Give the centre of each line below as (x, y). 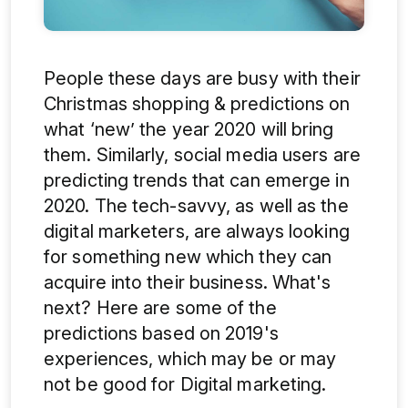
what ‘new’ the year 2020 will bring (189, 129)
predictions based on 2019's (161, 333)
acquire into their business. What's (188, 282)
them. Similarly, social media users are (202, 154)
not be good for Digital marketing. (185, 384)
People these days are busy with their (202, 78)
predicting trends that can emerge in (197, 180)
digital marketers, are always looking (197, 231)
